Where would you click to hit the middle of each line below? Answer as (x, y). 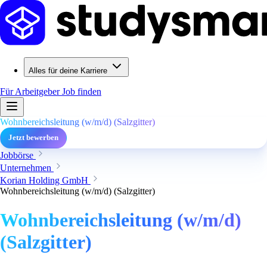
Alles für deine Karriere (68, 71)
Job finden (82, 91)
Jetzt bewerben (33, 138)
